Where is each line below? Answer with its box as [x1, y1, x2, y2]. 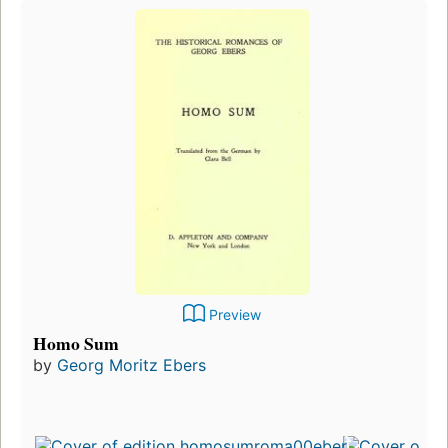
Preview [209, 305, 261, 323]
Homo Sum [33, 329, 119, 356]
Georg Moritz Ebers [57, 354, 206, 375]
